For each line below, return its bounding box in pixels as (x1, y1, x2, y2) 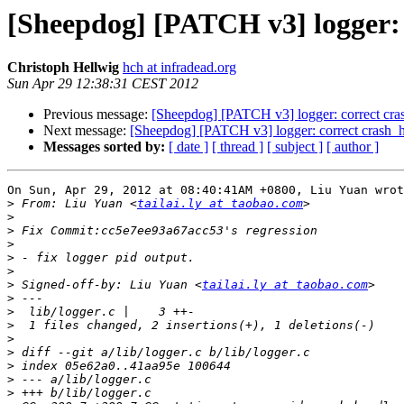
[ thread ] (212, 139, 263, 155)
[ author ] (326, 139, 379, 155)
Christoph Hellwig (7, 60, 119, 76)
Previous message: (43, 106, 151, 123)
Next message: (43, 123, 130, 139)
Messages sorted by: (43, 139, 165, 155)
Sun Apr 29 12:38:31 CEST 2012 (7, 76, 198, 92)
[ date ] (169, 139, 208, 155)
